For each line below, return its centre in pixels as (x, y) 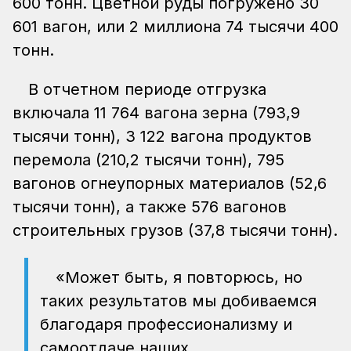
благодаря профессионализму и (166, 324)
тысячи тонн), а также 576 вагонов (150, 206)
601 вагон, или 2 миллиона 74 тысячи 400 (175, 26)
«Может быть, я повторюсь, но (179, 277)
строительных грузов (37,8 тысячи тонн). (175, 230)
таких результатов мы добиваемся (178, 300)
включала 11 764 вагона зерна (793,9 (156, 112)
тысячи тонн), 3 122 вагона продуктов (162, 136)
